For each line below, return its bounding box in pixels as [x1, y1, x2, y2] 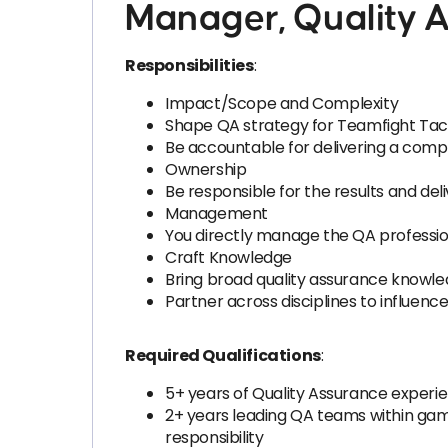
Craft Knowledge [165, 246, 292, 269]
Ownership [165, 158, 247, 181]
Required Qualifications [125, 344, 321, 367]
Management [165, 202, 268, 225]
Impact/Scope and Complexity [165, 92, 399, 115]
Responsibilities [125, 54, 254, 77]
